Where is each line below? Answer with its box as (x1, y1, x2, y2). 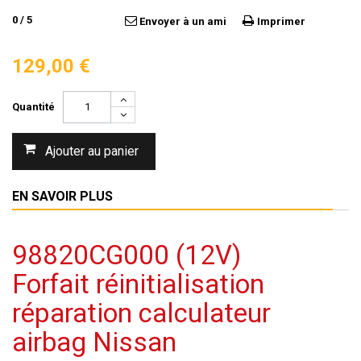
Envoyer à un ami (139, 15, 226, 27)
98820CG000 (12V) (12, 239, 241, 271)
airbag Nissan (12, 326, 176, 358)
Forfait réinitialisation (12, 268, 264, 300)
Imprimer (257, 15, 305, 27)
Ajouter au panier (45, 143, 139, 159)
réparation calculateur (12, 297, 271, 329)
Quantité (12, 101, 55, 113)
